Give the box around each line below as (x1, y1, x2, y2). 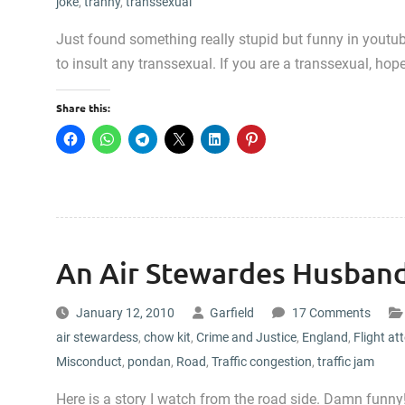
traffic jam (317, 354, 374, 369)
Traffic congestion (212, 354, 312, 369)
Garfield (210, 306, 254, 320)
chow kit (144, 330, 191, 344)
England (302, 330, 348, 344)
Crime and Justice (196, 330, 297, 344)
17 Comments (292, 306, 371, 320)
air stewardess (56, 330, 138, 344)
